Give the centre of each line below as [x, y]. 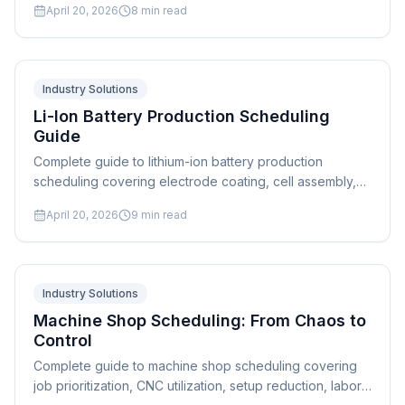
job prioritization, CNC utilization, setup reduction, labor [198, 386]
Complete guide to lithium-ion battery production [178, 161]
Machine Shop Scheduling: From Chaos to [200, 320]
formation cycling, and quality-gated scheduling [175, 201]
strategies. [64, 221]
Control [63, 340]
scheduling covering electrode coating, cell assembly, [195, 181]
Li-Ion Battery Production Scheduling [182, 116]
